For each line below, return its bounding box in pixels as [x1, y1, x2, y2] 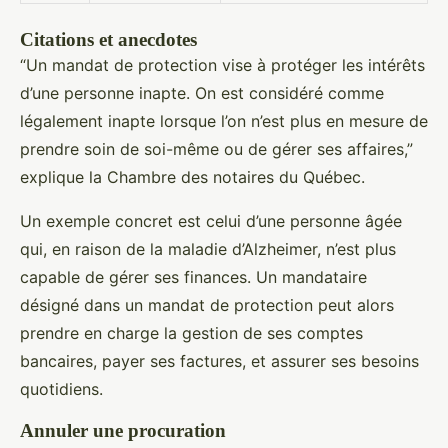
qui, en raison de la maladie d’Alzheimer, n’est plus [20, 239, 396, 259]
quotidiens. [20, 379, 103, 399]
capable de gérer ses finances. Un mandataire [20, 267, 367, 287]
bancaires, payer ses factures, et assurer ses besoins [20, 351, 419, 371]
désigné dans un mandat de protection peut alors [20, 295, 394, 315]
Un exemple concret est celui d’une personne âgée [20, 211, 402, 231]
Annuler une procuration [20, 420, 226, 441]
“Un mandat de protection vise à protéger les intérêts [20, 55, 425, 75]
